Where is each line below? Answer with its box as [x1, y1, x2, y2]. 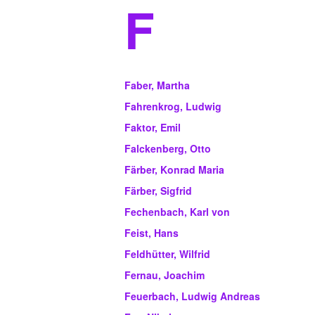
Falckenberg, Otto [124, 141, 211, 156]
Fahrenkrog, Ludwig [124, 99, 221, 114]
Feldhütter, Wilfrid [124, 247, 210, 262]
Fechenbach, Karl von [124, 205, 230, 219]
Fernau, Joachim [124, 268, 205, 283]
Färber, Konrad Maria [124, 162, 224, 177]
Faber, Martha [124, 78, 190, 93]
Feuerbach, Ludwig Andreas [124, 289, 260, 304]
